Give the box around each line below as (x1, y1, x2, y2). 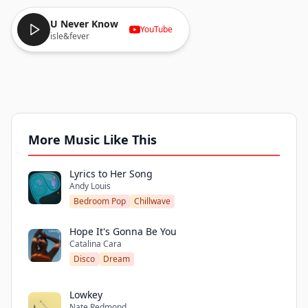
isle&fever (50, 30, 89, 42)
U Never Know (50, 17, 118, 30)
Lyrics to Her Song (69, 167, 153, 180)
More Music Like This (28, 131, 157, 148)
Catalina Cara (69, 238, 122, 250)
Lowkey (69, 288, 102, 301)
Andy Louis (69, 180, 111, 192)
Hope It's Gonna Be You (69, 225, 177, 238)
